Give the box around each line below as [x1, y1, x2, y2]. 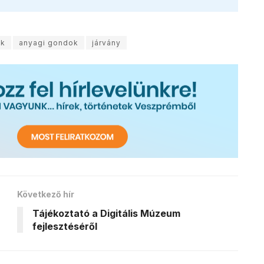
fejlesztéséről [32, 220, 97, 233]
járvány [92, 38, 121, 47]
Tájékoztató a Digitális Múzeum [32, 207, 180, 220]
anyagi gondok [19, 38, 78, 47]
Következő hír [17, 189, 74, 200]
